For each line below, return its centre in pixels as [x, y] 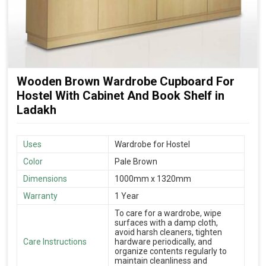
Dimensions [45, 178]
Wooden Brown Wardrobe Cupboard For [126, 81]
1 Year [127, 196]
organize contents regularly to [171, 251]
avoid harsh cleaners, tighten [168, 232]
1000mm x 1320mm [153, 178]
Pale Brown [136, 161]
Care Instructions [55, 241]
